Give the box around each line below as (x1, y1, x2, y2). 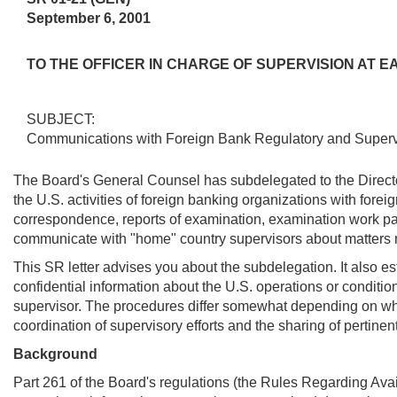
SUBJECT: (27, 111, 95, 127)
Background (13, 346, 97, 362)
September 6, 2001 (27, 10, 151, 26)
